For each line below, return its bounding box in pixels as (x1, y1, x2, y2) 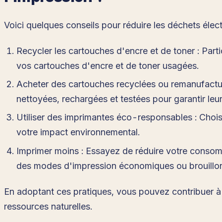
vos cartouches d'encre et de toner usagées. (16, 60, 199, 71)
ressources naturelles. (4, 201, 92, 212)
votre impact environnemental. (16, 127, 140, 138)
